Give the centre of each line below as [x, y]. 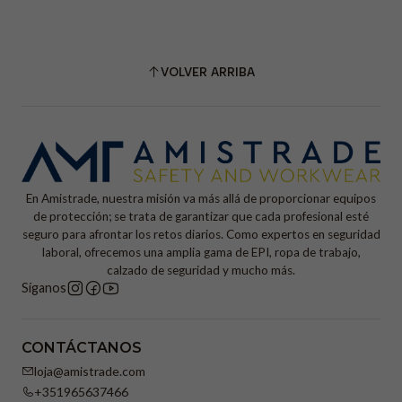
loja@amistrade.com [90, 371]
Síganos [44, 287]
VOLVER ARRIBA [208, 72]
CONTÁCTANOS [82, 347]
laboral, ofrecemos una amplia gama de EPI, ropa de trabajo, [201, 252]
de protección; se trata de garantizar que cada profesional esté [201, 216]
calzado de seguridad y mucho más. [201, 270]
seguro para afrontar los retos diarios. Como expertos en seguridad [201, 234]
